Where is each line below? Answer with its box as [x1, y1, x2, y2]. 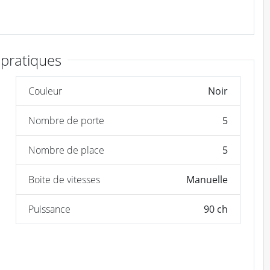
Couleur [28, 84, 62, 98]
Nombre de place [28, 143, 104, 157]
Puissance [28, 202, 71, 216]
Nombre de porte [28, 113, 104, 127]
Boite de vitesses [28, 172, 100, 186]
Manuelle [186, 172, 228, 186]
